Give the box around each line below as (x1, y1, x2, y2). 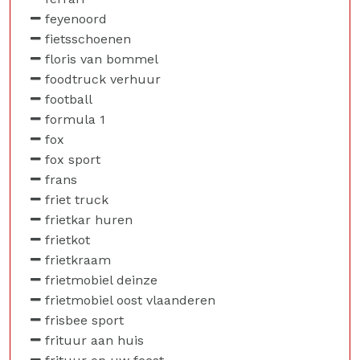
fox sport (45, 152, 100, 167)
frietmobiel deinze (45, 272, 157, 288)
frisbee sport (45, 313, 124, 328)
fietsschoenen (45, 31, 131, 47)
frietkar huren (45, 212, 133, 227)
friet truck (45, 192, 108, 207)
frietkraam (45, 252, 111, 268)
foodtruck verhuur (45, 72, 161, 87)
